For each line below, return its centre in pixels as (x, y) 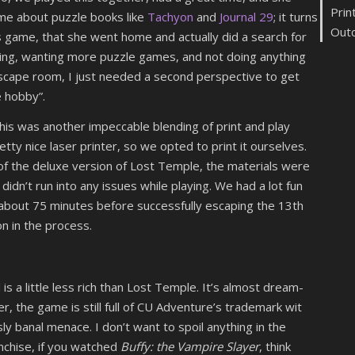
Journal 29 (246, 17)
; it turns (296, 17)
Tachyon (170, 17)
